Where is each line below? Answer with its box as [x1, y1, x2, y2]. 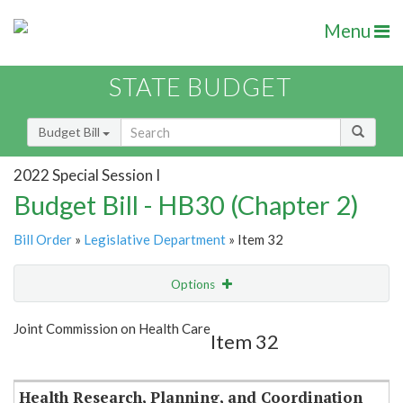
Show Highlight [104, 313, 188, 328]
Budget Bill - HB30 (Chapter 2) [13, 189, 359, 221]
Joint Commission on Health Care [13, 320, 210, 337]
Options [171, 277, 218, 292]
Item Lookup [18, 351, 89, 367]
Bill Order [13, 231, 72, 248]
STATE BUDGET [109, 72, 291, 103]
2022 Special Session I [13, 165, 160, 184]
